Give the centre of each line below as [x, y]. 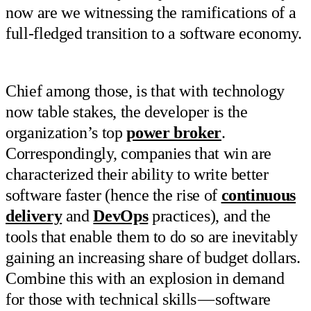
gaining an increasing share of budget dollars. [153, 257]
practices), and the [210, 216]
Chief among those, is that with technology [145, 91]
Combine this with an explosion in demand [145, 278]
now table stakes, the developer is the [127, 111]
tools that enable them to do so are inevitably [152, 236]
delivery [34, 216]
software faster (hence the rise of [114, 195]
